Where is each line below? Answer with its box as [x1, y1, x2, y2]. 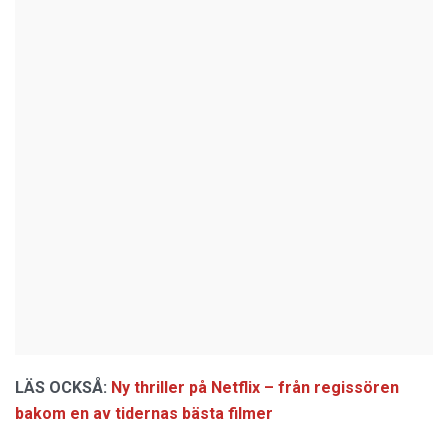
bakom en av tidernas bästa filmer [15, 404, 273, 423]
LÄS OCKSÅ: [15, 378, 107, 397]
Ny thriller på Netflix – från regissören [111, 378, 399, 397]
